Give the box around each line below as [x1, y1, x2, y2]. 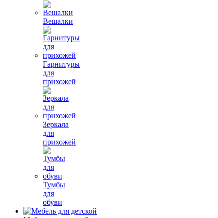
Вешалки [43, 17, 73, 25]
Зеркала [43, 120, 69, 128]
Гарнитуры [43, 59, 80, 68]
